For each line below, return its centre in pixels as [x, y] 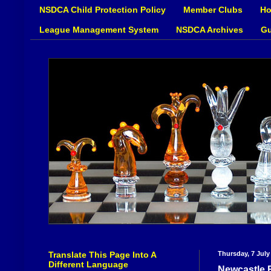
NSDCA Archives [210, 29]
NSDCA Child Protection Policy [103, 9]
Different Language [88, 265]
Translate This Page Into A [102, 255]
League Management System [99, 29]
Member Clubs [213, 9]
